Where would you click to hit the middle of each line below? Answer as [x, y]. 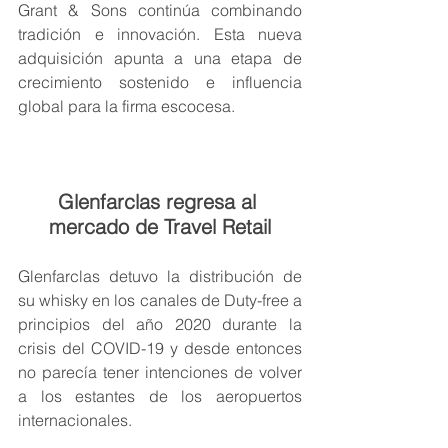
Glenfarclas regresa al [160, 202]
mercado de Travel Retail [160, 227]
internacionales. [75, 420]
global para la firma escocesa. [126, 106]
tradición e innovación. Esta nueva [160, 34]
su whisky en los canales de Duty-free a [160, 300]
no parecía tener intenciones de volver [160, 372]
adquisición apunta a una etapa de [160, 58]
